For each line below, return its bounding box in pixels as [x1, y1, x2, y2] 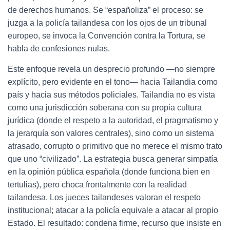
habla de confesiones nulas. [8, 44, 110, 53]
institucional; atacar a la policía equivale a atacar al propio [8, 206, 218, 215]
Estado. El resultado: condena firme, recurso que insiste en [8, 219, 221, 227]
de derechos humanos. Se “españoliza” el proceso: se [8, 6, 203, 14]
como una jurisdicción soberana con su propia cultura [8, 103, 202, 112]
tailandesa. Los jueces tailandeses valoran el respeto [8, 193, 201, 202]
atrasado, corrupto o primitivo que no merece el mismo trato [8, 142, 222, 150]
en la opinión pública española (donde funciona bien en [8, 167, 210, 176]
